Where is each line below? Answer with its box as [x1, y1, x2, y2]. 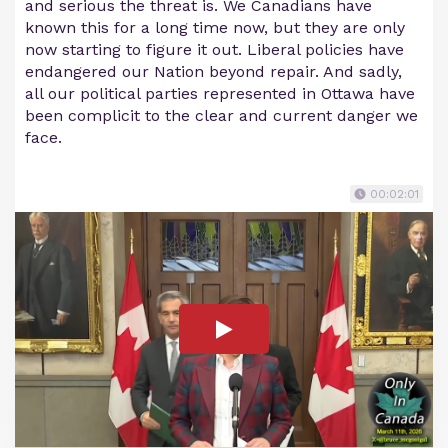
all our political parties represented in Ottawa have [25, 84, 415, 104]
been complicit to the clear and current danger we [25, 106, 418, 126]
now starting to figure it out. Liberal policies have [25, 40, 404, 60]
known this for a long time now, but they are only [25, 18, 405, 38]
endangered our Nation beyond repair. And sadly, [25, 62, 402, 82]
